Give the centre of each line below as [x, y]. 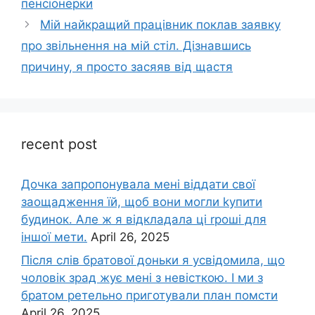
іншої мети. [54, 237]
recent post [59, 144]
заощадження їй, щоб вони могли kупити [142, 201]
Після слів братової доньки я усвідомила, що [153, 261]
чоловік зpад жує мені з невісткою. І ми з [142, 278]
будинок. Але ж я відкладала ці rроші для [144, 219]
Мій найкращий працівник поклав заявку [161, 24]
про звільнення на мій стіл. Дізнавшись [136, 45]
